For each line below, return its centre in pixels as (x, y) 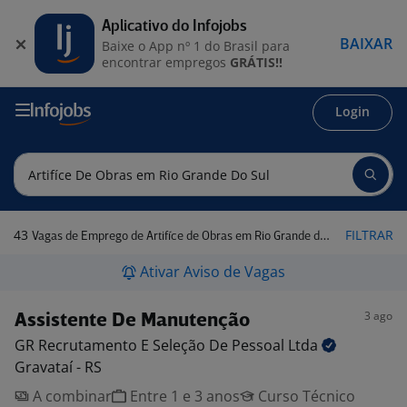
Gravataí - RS (58, 367)
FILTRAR (369, 235)
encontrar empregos (166, 62)
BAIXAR (366, 43)
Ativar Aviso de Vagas (213, 272)
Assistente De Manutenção (132, 321)
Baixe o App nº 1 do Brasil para (196, 45)
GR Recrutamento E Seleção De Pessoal (151, 345)
